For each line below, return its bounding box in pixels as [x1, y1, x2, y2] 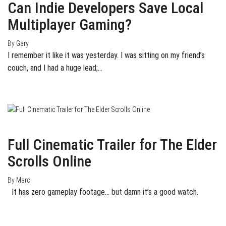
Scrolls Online [8, 152, 91, 170]
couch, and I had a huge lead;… [8, 63, 102, 73]
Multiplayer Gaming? [8, 16, 132, 34]
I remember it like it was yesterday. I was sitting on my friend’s [8, 50, 205, 61]
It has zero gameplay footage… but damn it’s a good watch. [8, 187, 198, 197]
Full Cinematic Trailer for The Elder [8, 135, 217, 153]
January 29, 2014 [8, 116, 57, 125]
